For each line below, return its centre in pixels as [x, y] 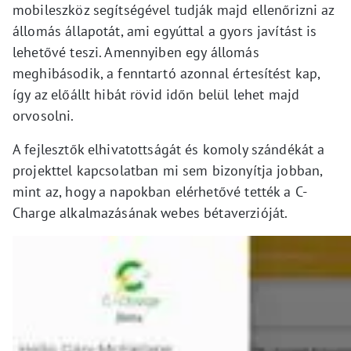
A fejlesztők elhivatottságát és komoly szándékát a [169, 150]
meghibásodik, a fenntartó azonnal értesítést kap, [166, 74]
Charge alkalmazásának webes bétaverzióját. [150, 213]
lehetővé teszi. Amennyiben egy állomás [136, 52]
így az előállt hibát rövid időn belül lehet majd [156, 95]
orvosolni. [43, 116]
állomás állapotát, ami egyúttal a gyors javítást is [165, 31]
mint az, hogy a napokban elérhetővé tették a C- [160, 192]
